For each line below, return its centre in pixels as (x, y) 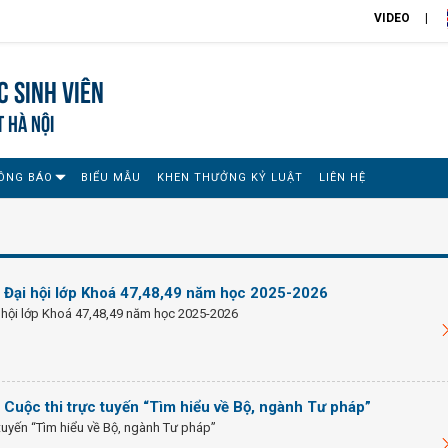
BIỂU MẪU (111, 177)
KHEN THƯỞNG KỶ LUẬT (230, 177)
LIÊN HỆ (342, 177)
